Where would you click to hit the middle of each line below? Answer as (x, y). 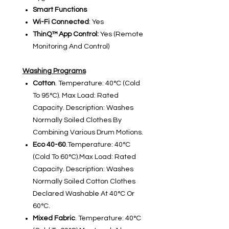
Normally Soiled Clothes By (77, 120)
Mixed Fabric (54, 219)
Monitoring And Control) (71, 47)
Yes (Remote (121, 35)
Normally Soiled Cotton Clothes (84, 182)
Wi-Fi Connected (61, 22)
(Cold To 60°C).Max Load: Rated (84, 157)
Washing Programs (54, 71)
